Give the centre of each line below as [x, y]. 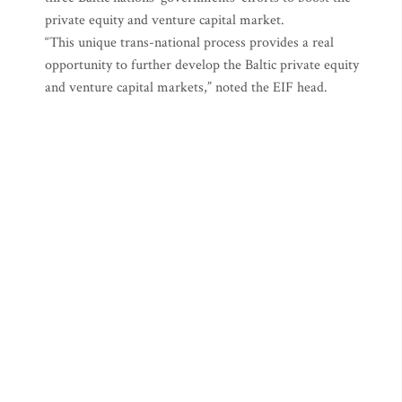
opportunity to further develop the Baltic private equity [202, 65]
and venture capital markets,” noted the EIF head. [186, 87]
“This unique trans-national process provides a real [189, 43]
